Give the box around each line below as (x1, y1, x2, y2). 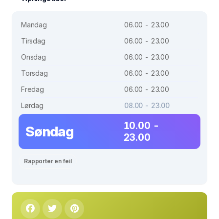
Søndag (25, 123, 73, 140)
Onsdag (21, 52, 46, 61)
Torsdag (21, 68, 48, 77)
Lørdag (21, 101, 44, 109)
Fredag (21, 85, 44, 93)
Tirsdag (21, 36, 45, 45)
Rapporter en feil (24, 157, 72, 165)
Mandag (21, 20, 47, 29)
